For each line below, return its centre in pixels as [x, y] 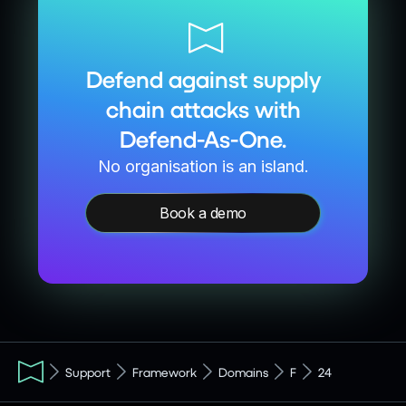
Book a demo [203, 213]
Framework [164, 372]
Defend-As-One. [203, 139]
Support [88, 372]
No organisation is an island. [203, 166]
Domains [243, 372]
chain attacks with [203, 109]
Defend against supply [203, 79]
